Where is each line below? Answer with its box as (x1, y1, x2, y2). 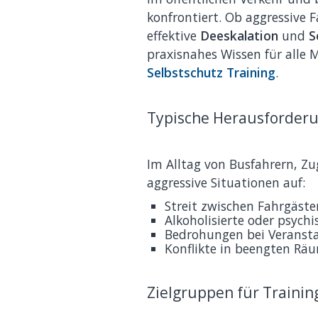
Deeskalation (200, 26, 278, 44)
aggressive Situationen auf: (147, 174, 305, 192)
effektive (147, 26, 200, 44)
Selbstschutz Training (147, 63, 275, 81)
